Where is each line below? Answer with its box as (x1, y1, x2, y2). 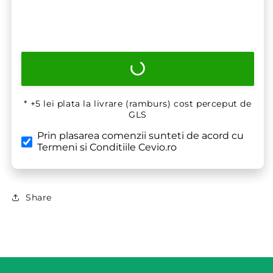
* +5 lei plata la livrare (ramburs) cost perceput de (24, 98, 252, 110)
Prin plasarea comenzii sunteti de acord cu (37, 130, 244, 142)
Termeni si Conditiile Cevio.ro (37, 141, 177, 154)
